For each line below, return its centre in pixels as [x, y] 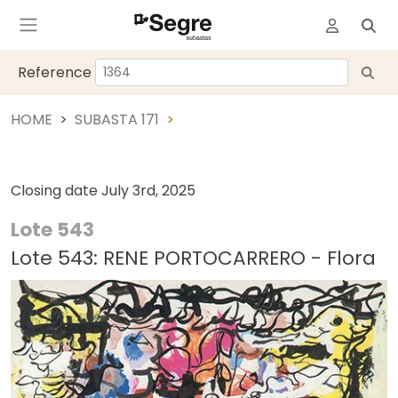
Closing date [56, 191]
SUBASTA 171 [117, 119]
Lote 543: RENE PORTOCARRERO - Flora [193, 258]
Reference [55, 72]
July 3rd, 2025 [148, 191]
